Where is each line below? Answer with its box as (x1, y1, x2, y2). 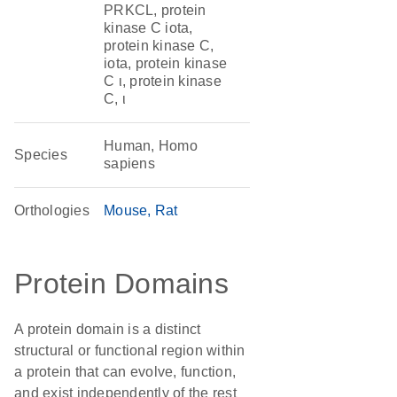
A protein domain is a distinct (14, 322, 201, 337)
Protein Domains (14, 268, 229, 300)
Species (14, 147, 67, 162)
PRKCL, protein (104, 3, 206, 18)
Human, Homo (104, 138, 198, 153)
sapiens (104, 156, 155, 171)
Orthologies (14, 203, 90, 218)
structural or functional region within (14, 343, 245, 358)
